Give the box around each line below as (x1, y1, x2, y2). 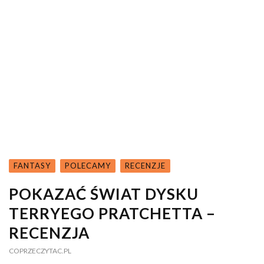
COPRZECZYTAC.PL (9, 246, 71, 255)
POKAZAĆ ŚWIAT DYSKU (9, 184, 199, 203)
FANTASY (14, 160, 51, 170)
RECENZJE (125, 160, 166, 170)
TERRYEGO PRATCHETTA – (9, 203, 216, 223)
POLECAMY (65, 160, 111, 170)
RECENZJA (9, 223, 90, 242)
